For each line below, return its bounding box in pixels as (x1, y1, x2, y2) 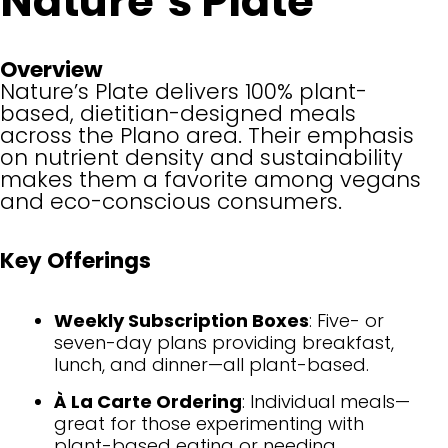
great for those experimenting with (54, 410, 364, 436)
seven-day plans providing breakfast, (54, 329, 394, 355)
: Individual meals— (242, 388, 410, 414)
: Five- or (309, 307, 384, 333)
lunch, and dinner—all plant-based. (54, 351, 369, 377)
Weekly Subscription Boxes (54, 307, 309, 333)
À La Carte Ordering (54, 388, 242, 414)
